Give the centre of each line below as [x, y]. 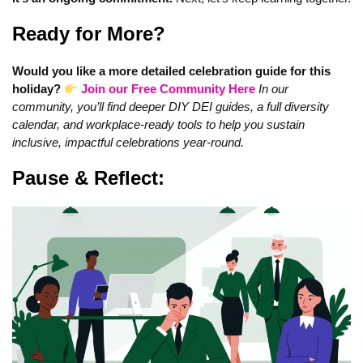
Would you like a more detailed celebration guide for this [171, 71]
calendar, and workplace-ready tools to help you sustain [158, 125]
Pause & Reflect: [88, 178]
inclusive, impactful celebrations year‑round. [128, 143]
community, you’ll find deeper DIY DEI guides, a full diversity [171, 107]
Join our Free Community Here [169, 89]
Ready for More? [89, 34]
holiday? [38, 89]
